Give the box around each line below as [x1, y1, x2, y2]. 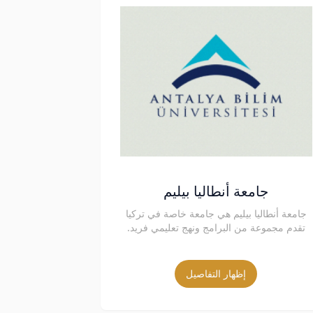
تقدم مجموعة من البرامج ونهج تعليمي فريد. [126, 221, 305, 235]
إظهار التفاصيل [186, 267, 247, 281]
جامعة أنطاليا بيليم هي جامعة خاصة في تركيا [125, 207, 307, 221]
